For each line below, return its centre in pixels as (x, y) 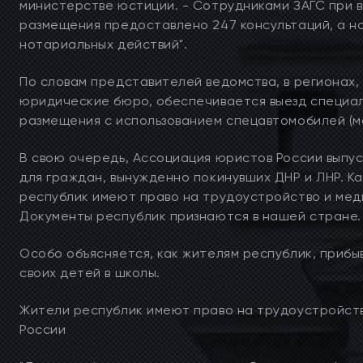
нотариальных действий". (104, 44)
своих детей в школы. (90, 273)
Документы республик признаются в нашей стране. (190, 216)
